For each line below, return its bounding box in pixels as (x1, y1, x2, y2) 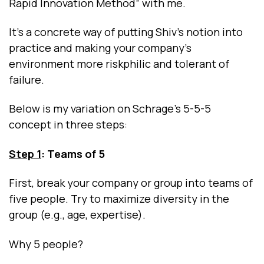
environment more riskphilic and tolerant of (9, 56, 229, 71)
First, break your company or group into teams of (9, 176, 253, 190)
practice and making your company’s (9, 40, 192, 55)
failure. (9, 72, 44, 87)
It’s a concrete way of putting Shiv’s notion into (9, 24, 243, 39)
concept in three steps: (9, 117, 130, 132)
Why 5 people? (9, 236, 85, 251)
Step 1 (9, 146, 41, 161)
